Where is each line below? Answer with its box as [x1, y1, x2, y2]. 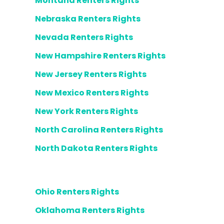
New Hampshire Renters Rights [35, 50, 165, 61]
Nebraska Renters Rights [35, 13, 140, 24]
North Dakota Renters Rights [35, 142, 157, 154]
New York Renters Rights [35, 105, 138, 117]
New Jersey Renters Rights [35, 68, 146, 80]
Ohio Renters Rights [35, 186, 119, 197]
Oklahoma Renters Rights [35, 204, 144, 216]
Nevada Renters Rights [35, 31, 133, 43]
